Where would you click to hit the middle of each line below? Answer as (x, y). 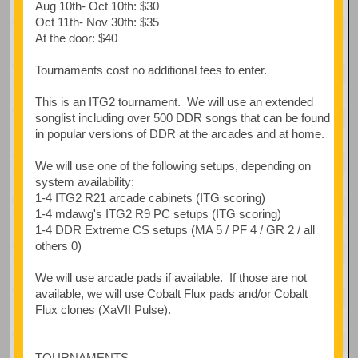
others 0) (58, 245)
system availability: (84, 181)
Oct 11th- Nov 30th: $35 (97, 22)
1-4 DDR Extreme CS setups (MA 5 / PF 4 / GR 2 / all (175, 229)
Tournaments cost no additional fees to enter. (151, 70)
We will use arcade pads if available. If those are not (171, 277)
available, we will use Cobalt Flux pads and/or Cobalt (171, 293)
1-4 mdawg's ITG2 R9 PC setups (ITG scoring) (158, 213)
